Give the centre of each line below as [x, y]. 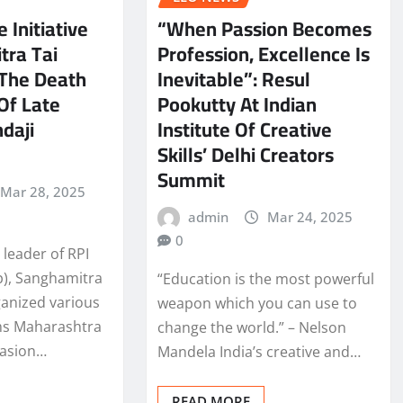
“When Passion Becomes [264, 29]
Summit [191, 180]
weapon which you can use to [257, 303]
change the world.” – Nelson [251, 327]
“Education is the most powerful [265, 278]
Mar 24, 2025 [309, 217]
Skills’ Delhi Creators [245, 155]
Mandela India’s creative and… [259, 351]
